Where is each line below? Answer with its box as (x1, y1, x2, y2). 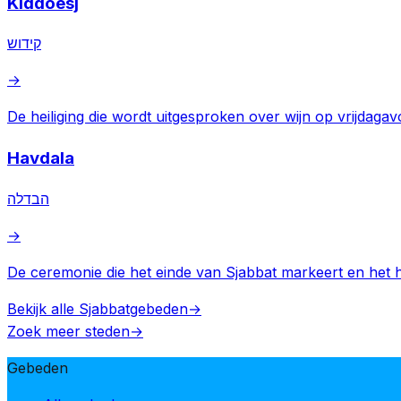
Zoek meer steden (7, 321, 130, 340)
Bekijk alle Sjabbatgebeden (7, 299, 188, 318)
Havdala (7, 148, 74, 169)
